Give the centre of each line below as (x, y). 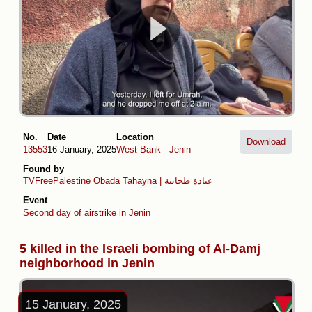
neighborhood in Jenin (87, 264)
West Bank (139, 149)
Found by (44, 169)
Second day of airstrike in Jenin (87, 212)
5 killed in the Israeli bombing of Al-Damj (140, 249)
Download (266, 142)
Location (135, 137)
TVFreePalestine (57, 181)
